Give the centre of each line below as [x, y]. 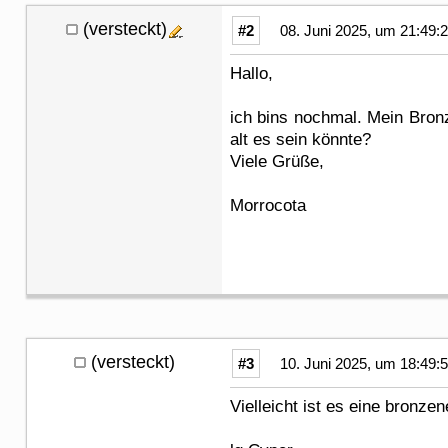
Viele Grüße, [277, 161]
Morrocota [268, 205]
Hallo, [251, 73]
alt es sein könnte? [300, 139]
